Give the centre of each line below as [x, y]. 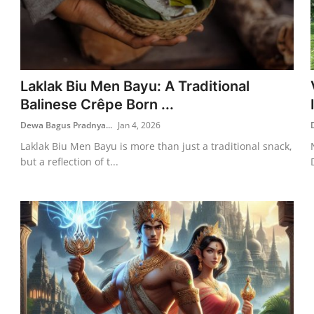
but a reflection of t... [70, 161]
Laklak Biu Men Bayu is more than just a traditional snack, [157, 146]
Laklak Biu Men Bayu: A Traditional [135, 86]
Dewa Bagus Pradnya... [67, 125]
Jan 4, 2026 [139, 125]
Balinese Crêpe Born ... [97, 104]
